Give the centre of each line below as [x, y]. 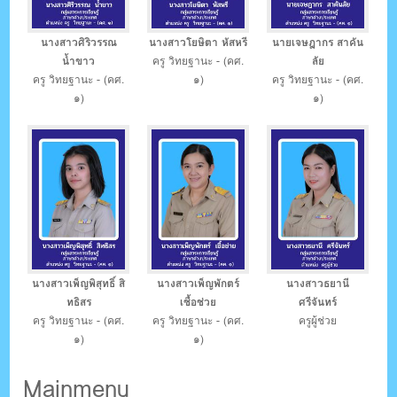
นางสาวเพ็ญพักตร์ [198, 283]
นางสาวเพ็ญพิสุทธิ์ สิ [79, 283]
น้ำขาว [79, 60]
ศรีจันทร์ [318, 301]
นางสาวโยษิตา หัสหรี [198, 42]
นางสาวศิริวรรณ [78, 42]
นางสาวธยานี [318, 283]
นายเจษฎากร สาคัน [318, 42]
